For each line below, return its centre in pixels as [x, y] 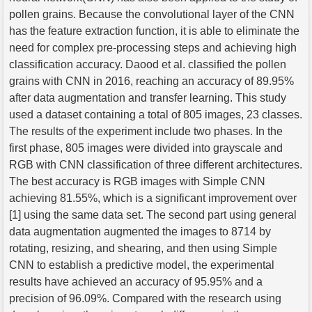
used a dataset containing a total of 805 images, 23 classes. [156, 114]
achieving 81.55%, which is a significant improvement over [153, 198]
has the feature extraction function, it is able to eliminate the [154, 31]
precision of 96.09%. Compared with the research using [145, 298]
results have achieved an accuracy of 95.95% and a [136, 281]
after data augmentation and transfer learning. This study [148, 97]
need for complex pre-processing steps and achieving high [153, 47]
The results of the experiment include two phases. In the [146, 131]
